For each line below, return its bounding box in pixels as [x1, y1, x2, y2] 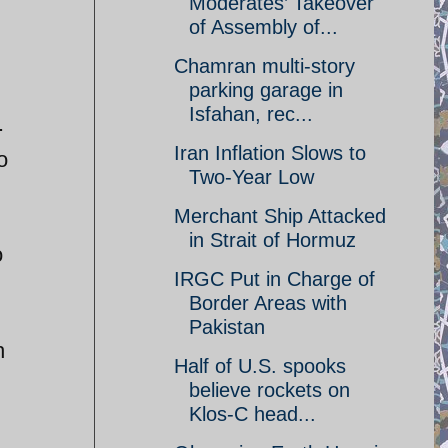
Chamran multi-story [174, 55, 355, 77]
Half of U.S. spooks [174, 355, 346, 377]
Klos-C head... [189, 403, 316, 425]
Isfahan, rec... [189, 103, 313, 125]
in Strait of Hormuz [189, 229, 356, 251]
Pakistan [189, 316, 265, 338]
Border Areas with [189, 292, 347, 314]
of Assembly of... [189, 16, 338, 38]
